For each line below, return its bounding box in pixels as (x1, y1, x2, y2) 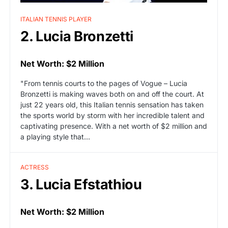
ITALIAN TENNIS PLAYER (20, 15, 92, 23)
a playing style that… (20, 132, 90, 141)
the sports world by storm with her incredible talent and (20, 111, 205, 120)
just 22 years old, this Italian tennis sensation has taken (20, 100, 204, 109)
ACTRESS (20, 163, 49, 172)
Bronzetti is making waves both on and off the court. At (20, 90, 204, 99)
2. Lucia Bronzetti (20, 28, 133, 45)
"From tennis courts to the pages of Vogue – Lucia (20, 79, 187, 88)
